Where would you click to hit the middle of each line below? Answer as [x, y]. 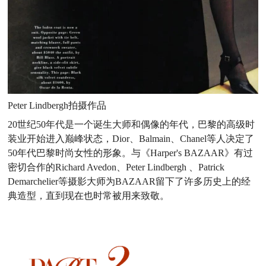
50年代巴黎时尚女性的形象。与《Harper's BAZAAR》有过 [131, 153]
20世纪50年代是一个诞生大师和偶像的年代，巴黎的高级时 [132, 125]
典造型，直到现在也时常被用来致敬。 [89, 196]
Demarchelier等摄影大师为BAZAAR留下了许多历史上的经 [129, 182]
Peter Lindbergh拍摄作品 [57, 106]
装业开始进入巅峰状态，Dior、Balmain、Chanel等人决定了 [131, 139]
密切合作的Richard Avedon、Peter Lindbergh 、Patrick [116, 167]
